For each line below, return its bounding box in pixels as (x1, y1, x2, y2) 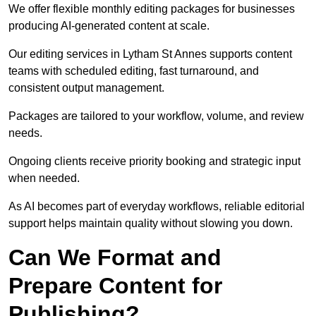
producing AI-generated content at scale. (8, 20, 209, 32)
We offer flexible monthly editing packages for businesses (8, 3, 295, 16)
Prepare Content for (8, 273, 222, 299)
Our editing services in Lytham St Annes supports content (8, 48, 292, 61)
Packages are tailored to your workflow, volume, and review (8, 110, 304, 123)
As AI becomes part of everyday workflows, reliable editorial (8, 200, 305, 213)
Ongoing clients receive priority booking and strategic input (8, 155, 300, 168)
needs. (8, 127, 42, 140)
